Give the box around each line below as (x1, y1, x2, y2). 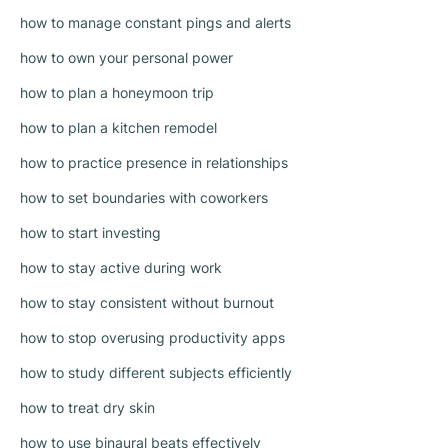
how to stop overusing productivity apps (20, 329, 285, 347)
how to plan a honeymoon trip (20, 84, 214, 102)
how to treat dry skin (20, 399, 155, 417)
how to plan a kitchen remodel (20, 119, 217, 137)
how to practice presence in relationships (20, 154, 288, 172)
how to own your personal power (20, 49, 233, 67)
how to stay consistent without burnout (20, 294, 274, 312)
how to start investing (20, 224, 161, 242)
